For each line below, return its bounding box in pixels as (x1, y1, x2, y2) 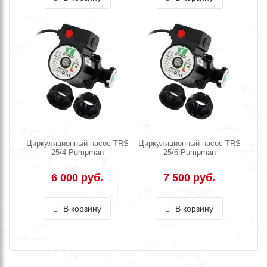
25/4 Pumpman (51, 147, 104, 157)
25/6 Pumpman (163, 147, 216, 157)
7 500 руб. (163, 171, 216, 184)
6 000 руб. (51, 171, 104, 184)
